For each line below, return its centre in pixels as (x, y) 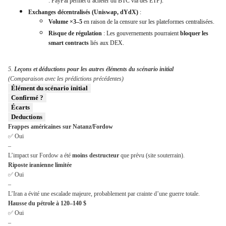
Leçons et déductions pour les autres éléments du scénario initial (94, 69)
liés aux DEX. (106, 43)
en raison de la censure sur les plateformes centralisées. (148, 22)
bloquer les (194, 34)
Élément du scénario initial (49, 88)
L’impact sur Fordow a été (40, 156)
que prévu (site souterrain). (152, 156)
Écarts (20, 107)
